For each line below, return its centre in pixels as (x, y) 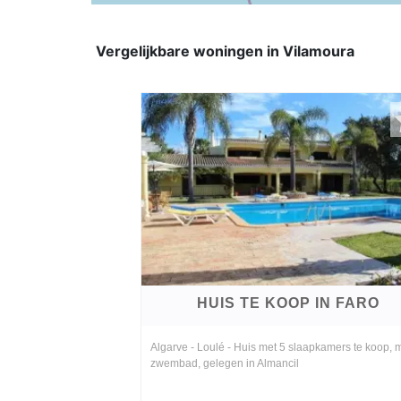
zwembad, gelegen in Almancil (225, 364)
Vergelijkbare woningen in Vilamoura (225, 51)
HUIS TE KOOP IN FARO (288, 303)
